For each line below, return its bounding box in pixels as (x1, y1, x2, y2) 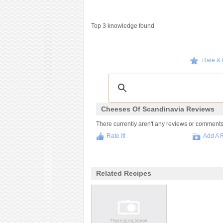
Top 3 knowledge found (91, 22, 154, 29)
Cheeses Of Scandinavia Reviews (101, 105, 215, 113)
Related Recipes (96, 169, 151, 177)
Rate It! (106, 132, 125, 139)
